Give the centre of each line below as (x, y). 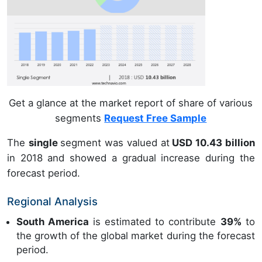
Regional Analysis (52, 201)
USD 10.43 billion (212, 142)
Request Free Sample (156, 118)
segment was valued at (115, 142)
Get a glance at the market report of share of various (131, 103)
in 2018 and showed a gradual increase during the (131, 158)
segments (80, 118)
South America (55, 221)
